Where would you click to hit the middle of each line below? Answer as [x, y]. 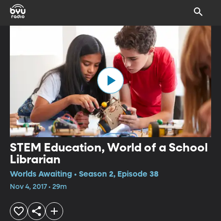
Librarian [35, 160]
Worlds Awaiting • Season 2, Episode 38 [84, 174]
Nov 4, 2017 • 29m [38, 187]
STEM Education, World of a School [109, 148]
